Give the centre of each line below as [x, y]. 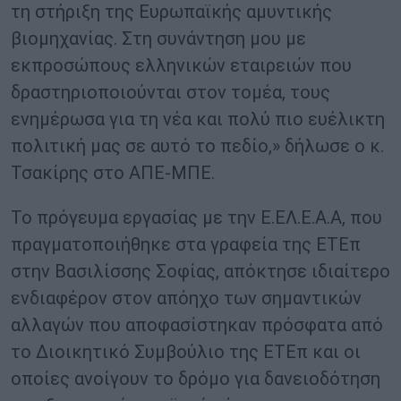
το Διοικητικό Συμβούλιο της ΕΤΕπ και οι [186, 352]
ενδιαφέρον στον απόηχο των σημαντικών [186, 299]
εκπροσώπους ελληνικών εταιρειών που [181, 66]
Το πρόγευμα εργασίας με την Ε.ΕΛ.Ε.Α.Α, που [196, 218]
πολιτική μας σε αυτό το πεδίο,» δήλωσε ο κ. [197, 146]
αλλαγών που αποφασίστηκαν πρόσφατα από [197, 325]
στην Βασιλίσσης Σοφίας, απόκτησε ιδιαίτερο [200, 272]
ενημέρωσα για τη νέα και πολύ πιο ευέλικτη [198, 119]
